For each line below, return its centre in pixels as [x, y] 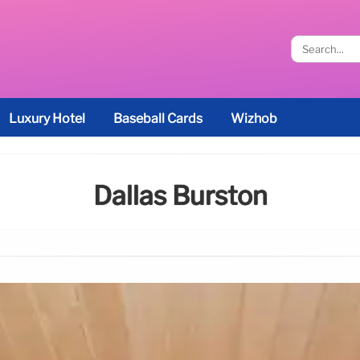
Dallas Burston [180, 196]
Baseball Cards [158, 119]
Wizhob [254, 119]
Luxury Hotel [47, 119]
